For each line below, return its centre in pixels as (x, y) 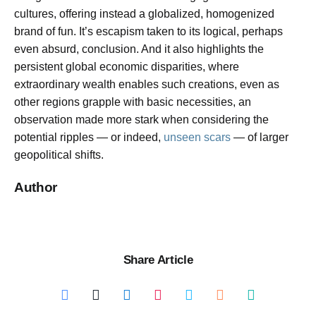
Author (36, 188)
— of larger (260, 137)
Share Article (158, 260)
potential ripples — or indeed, (89, 137)
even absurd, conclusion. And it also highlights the (139, 49)
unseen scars (197, 137)
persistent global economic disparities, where (127, 66)
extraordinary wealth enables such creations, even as (147, 84)
